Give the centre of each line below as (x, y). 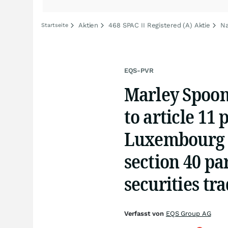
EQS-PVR (139, 70)
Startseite (55, 25)
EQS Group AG (188, 213)
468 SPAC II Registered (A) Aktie (160, 25)
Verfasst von (145, 213)
